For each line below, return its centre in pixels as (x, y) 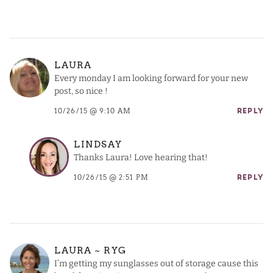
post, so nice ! (81, 91)
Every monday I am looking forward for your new (151, 79)
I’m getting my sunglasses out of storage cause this (156, 264)
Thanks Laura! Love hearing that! (141, 158)
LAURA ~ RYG (90, 251)
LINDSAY (98, 145)
